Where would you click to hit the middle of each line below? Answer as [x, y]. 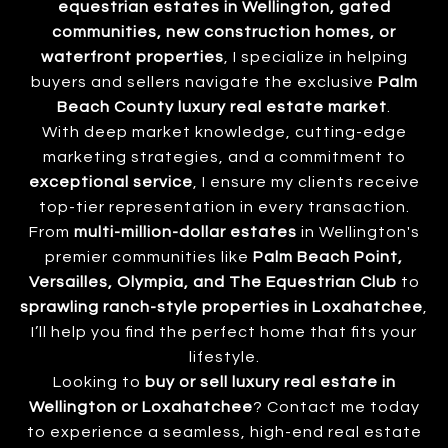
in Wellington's [358, 231]
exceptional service [110, 181]
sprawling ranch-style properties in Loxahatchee [221, 306]
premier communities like [149, 256]
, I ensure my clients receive [306, 181]
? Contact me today [336, 406]
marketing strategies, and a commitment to [224, 156]
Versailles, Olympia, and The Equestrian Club [212, 281]
